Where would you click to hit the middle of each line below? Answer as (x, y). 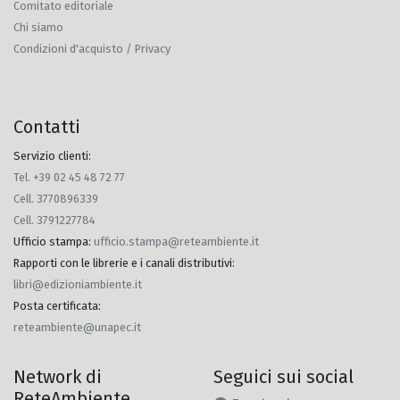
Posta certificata (56, 306)
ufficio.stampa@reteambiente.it (176, 242)
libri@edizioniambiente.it (78, 284)
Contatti (47, 127)
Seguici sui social (283, 377)
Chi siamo (38, 27)
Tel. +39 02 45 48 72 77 (69, 177)
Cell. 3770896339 (56, 199)
